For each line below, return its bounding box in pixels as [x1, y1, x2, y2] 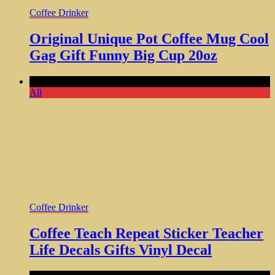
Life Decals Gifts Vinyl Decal [29, 242, 212, 258]
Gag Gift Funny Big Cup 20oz [29, 47, 217, 64]
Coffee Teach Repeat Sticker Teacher [29, 225, 263, 242]
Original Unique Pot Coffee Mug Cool [29, 31, 269, 47]
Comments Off [29, 76, 87, 87]
